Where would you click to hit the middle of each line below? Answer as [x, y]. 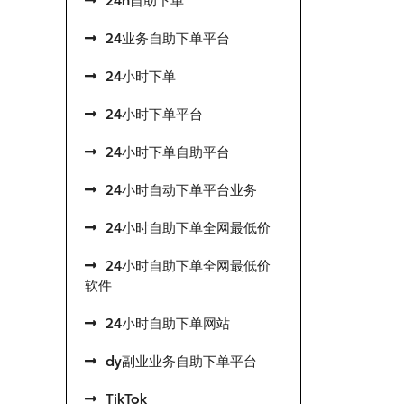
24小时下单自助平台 [168, 152]
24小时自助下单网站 [168, 324]
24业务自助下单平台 [168, 39]
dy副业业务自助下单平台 [181, 362]
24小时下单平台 [154, 115]
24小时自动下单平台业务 [181, 190]
